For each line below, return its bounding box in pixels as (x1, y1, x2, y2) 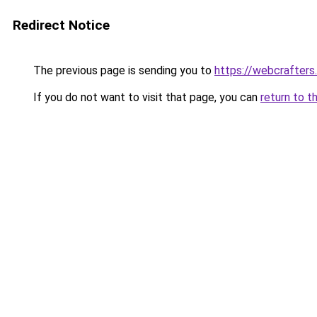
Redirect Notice (13, 17, 110, 33)
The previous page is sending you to (30, 64, 214, 77)
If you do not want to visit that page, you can (30, 91, 260, 104)
